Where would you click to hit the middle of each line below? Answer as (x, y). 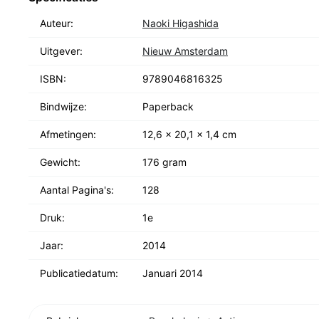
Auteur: (57, 23)
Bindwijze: (63, 106)
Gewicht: (60, 162)
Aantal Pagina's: (77, 190)
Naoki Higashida (181, 23)
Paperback (168, 106)
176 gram (164, 162)
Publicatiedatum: (79, 273)
